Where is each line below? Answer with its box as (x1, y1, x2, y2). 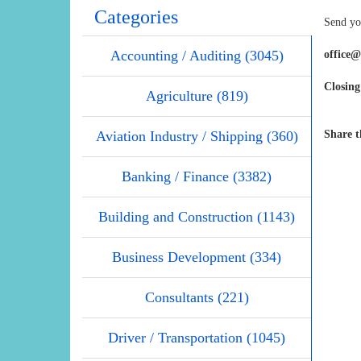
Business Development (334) (112, 249, 281, 266)
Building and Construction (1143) (98, 209, 295, 226)
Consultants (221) (144, 289, 249, 306)
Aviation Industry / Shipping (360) (95, 128, 298, 145)
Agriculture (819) (145, 88, 248, 105)
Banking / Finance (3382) (122, 168, 272, 185)
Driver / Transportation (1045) (108, 330, 285, 346)
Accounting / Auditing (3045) (110, 48, 284, 64)
